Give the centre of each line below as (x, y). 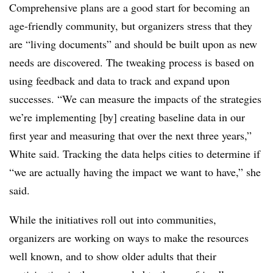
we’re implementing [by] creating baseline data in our (127, 117)
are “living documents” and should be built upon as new (133, 44)
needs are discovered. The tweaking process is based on (132, 62)
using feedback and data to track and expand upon (119, 81)
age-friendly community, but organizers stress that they (131, 26)
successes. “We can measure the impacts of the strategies (135, 99)
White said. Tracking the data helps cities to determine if (135, 154)
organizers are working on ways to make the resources (129, 238)
